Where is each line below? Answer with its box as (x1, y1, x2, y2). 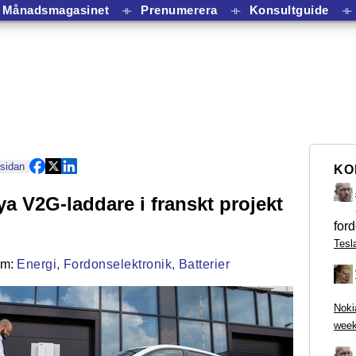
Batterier (178, 257, 230, 271)
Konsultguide (249, 2, 329, 17)
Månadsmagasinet (2, 2, 110, 17)
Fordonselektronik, (63, 257, 176, 271)
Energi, (17, 257, 60, 271)
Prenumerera (141, 2, 218, 17)
